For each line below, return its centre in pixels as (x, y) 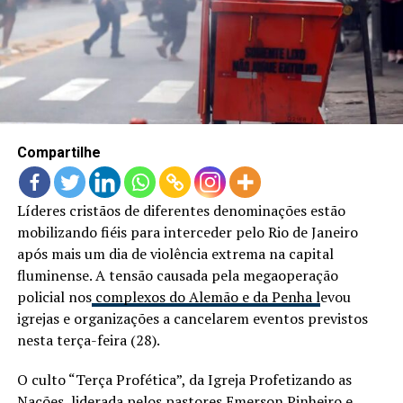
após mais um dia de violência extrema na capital (175, 253)
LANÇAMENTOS (67, 14)
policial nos (54, 296)
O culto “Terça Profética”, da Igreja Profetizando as (184, 379)
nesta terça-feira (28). (88, 340)
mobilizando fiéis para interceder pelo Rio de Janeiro (187, 232)
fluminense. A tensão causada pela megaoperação (177, 275)
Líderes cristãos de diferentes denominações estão (181, 210)
